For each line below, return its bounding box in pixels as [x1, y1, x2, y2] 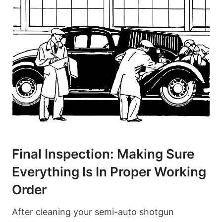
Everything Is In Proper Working [12, 164, 206, 179]
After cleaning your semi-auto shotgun [12, 206, 174, 217]
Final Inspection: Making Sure [12, 146, 194, 162]
